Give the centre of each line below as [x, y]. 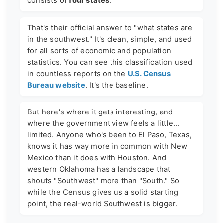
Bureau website [56, 85]
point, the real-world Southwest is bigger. [103, 203]
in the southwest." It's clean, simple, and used [110, 39]
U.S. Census [149, 73]
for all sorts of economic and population [99, 51]
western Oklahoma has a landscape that [99, 169]
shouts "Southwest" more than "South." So [104, 180]
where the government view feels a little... [104, 123]
